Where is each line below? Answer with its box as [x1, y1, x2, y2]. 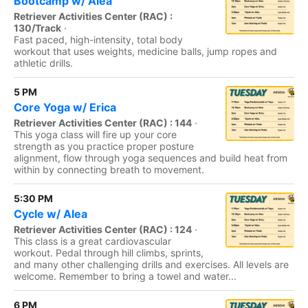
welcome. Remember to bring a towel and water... [14, 270, 236, 282]
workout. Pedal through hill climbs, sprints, [14, 247, 203, 258]
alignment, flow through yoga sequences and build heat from [14, 152, 287, 164]
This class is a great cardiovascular [14, 235, 171, 247]
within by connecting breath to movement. [14, 164, 204, 175]
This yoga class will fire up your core [14, 129, 177, 140]
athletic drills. [14, 57, 73, 69]
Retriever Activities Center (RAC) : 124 [14, 223, 192, 235]
